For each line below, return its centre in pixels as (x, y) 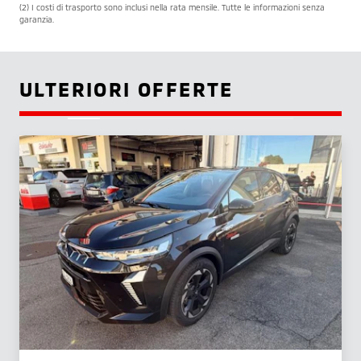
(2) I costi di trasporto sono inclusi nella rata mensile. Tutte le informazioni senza (172, 8)
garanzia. (37, 20)
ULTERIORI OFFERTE (127, 89)
